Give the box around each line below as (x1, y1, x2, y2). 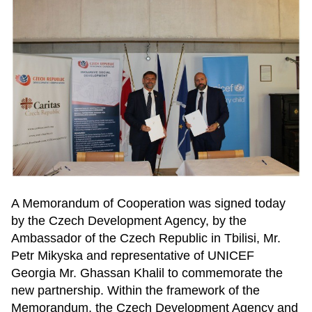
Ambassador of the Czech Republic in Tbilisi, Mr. (11, 231, 281, 245)
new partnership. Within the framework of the (11, 283, 260, 297)
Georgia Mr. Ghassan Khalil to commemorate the (11, 265, 283, 280)
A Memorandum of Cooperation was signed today (11, 196, 286, 210)
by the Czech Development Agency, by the (11, 213, 247, 228)
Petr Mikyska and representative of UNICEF (11, 248, 254, 263)
